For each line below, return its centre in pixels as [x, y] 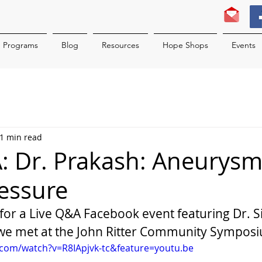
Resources [120, 45]
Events [243, 45]
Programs [20, 45]
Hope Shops [185, 45]
